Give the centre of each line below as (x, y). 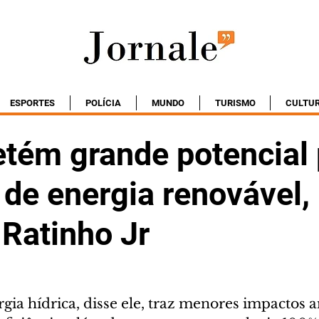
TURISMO (235, 103)
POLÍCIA (103, 103)
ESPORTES (32, 103)
